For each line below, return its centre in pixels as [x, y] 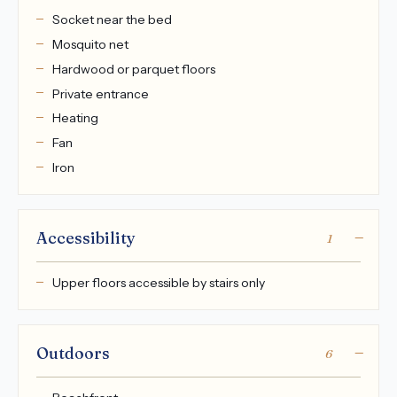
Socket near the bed [112, 20]
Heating [75, 118]
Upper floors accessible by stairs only [158, 283]
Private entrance [100, 93]
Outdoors [73, 354]
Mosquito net [90, 44]
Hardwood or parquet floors [133, 69]
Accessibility [86, 238]
